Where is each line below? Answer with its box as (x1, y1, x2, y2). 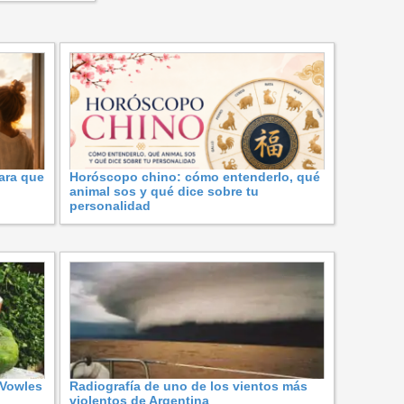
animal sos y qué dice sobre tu (69, 183, 259, 198)
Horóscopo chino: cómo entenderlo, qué (69, 169, 320, 184)
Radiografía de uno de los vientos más (69, 378, 308, 393)
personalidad (69, 197, 151, 213)
